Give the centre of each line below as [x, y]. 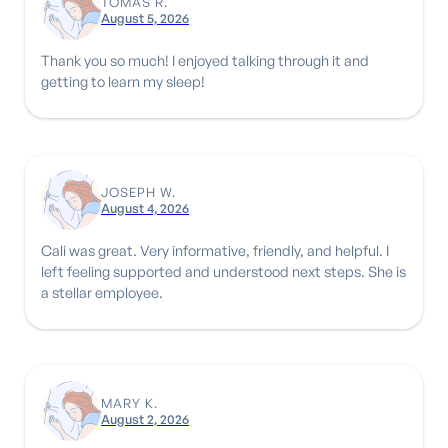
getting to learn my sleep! [123, 80]
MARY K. [129, 402]
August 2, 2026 [145, 418]
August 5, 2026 [145, 17]
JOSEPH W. [138, 191]
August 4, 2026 [145, 207]
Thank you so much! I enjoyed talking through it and [205, 59]
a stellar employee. [102, 291]
